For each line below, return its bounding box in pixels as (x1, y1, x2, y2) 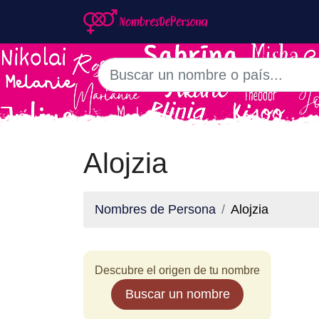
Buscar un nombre (125, 287, 230, 301)
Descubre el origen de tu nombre (95, 264, 260, 276)
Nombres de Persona (95, 202, 216, 216)
